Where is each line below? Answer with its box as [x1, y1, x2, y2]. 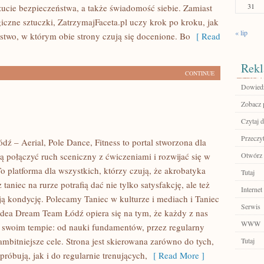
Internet [241, 184, 262, 194]
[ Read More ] [147, 249, 204, 261]
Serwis [241, 202, 260, 211]
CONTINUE [185, 69, 214, 77]
